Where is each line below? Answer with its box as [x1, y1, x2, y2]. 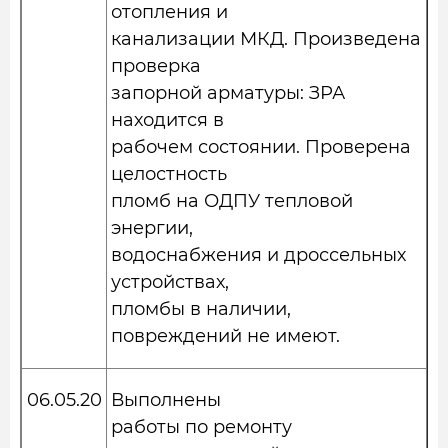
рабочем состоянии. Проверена [111, 136, 411, 158]
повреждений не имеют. [111, 325, 340, 347]
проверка [111, 55, 201, 77]
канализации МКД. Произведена [111, 28, 421, 50]
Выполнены [111, 389, 221, 411]
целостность [111, 163, 227, 185]
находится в [111, 109, 224, 131]
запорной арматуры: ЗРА [111, 82, 345, 104]
